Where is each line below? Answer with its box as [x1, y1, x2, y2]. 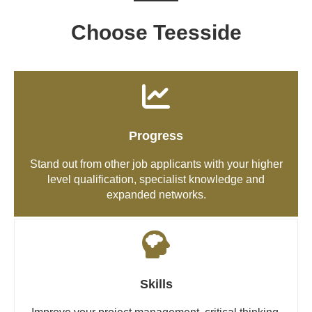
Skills [139, 276, 173, 291]
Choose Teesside [70, 20, 242, 44]
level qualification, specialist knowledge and [47, 173, 265, 185]
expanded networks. [106, 188, 206, 201]
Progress [129, 128, 183, 143]
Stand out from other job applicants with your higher [29, 157, 283, 170]
